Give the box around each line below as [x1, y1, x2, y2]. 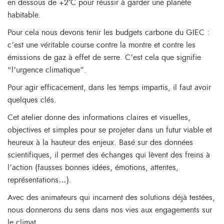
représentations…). [7, 175, 71, 184]
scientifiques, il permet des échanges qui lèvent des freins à [7, 150, 210, 159]
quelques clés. [7, 95, 56, 104]
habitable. [7, 10, 41, 19]
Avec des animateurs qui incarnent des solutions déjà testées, [7, 193, 215, 201]
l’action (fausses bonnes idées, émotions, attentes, [7, 163, 178, 171]
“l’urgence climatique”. [7, 65, 86, 74]
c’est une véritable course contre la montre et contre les [7, 40, 195, 49]
